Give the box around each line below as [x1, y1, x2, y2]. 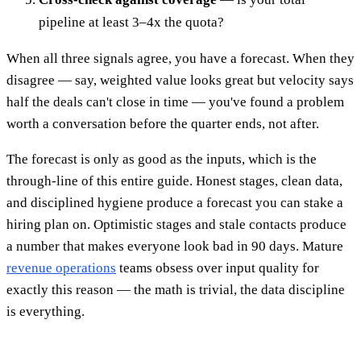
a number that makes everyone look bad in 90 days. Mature [6, 238, 343, 254]
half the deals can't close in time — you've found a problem [6, 93, 344, 110]
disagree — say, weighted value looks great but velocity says [6, 72, 354, 88]
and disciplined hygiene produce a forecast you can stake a [6, 194, 343, 210]
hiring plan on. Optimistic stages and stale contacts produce [6, 216, 346, 232]
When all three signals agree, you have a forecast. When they [6, 50, 355, 66]
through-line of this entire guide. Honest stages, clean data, [6, 172, 342, 189]
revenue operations [6, 259, 116, 276]
